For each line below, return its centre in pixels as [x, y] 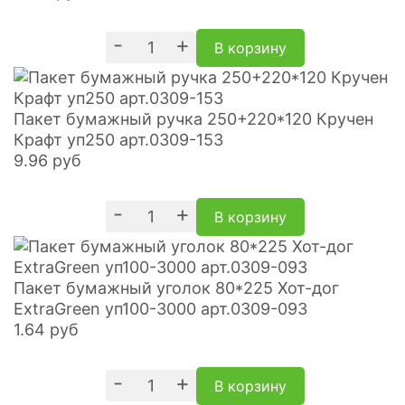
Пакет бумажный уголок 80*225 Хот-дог [176, 287]
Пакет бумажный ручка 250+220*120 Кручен [193, 118]
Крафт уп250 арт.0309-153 [118, 139]
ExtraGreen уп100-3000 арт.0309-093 [160, 308]
